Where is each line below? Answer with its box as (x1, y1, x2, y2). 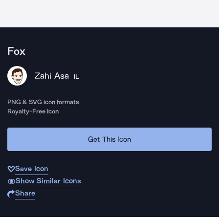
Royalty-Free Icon (7, 108, 59, 115)
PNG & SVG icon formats (7, 98, 80, 106)
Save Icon (15, 164, 48, 173)
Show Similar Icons (15, 176, 81, 185)
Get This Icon (88, 134, 131, 144)
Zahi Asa (35, 70, 69, 81)
